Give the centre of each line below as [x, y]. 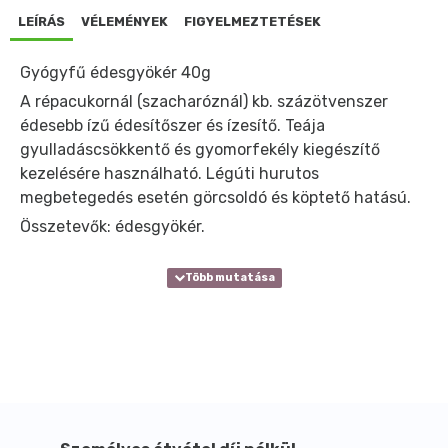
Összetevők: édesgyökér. [112, 226]
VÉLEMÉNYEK [124, 21]
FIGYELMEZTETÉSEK [252, 21]
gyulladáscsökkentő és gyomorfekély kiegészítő [200, 149]
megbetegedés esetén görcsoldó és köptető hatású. [215, 197]
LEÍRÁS [41, 21]
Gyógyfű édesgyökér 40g [115, 72]
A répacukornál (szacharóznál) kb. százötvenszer [204, 101]
